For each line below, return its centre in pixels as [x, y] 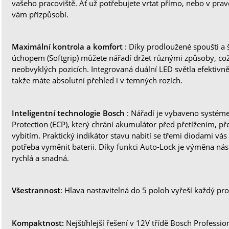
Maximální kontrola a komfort [68, 47]
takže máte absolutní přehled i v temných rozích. [97, 81]
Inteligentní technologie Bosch [70, 113]
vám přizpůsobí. [40, 15]
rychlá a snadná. [41, 158]
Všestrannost [36, 190]
